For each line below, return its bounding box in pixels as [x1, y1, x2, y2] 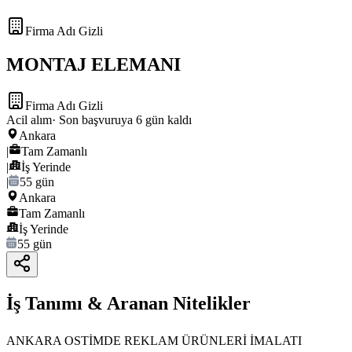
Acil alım [6, 113, 52, 127]
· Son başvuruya [52, 113, 136, 127]
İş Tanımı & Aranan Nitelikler [6, 293, 251, 314]
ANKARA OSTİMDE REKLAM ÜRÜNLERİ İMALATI [6, 334, 302, 348]
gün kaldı [142, 113, 192, 127]
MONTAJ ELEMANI [6, 54, 181, 75]
